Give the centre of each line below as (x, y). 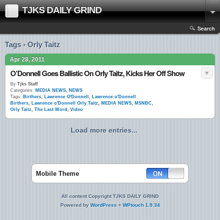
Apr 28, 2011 (27, 59)
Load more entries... (104, 130)
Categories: (22, 90)
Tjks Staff (27, 84)
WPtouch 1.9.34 (141, 205)
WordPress (103, 205)
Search (206, 28)
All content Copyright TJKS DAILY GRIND (110, 196)
